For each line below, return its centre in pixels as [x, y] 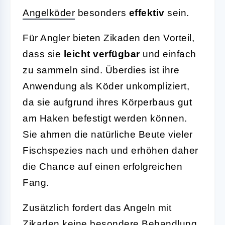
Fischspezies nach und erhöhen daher [110, 150]
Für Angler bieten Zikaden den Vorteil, [108, 38]
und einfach [168, 54]
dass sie [43, 54]
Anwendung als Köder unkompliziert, [106, 86]
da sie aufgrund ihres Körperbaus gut [107, 102]
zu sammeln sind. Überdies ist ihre [101, 70]
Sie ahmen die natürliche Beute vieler [108, 134]
